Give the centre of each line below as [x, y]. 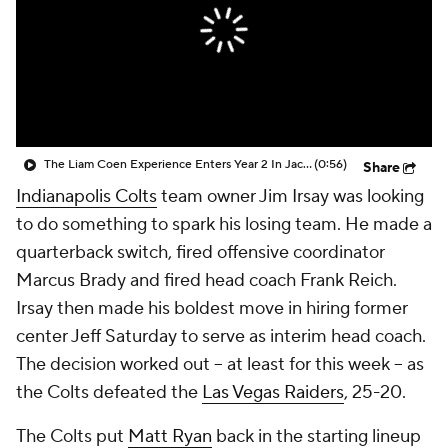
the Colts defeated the [109, 392]
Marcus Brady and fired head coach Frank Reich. [206, 280]
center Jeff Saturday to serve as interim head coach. [221, 336]
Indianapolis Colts [86, 196]
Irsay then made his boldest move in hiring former [212, 308]
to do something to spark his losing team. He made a [224, 224]
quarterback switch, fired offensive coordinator [200, 252]
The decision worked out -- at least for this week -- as [220, 364]
